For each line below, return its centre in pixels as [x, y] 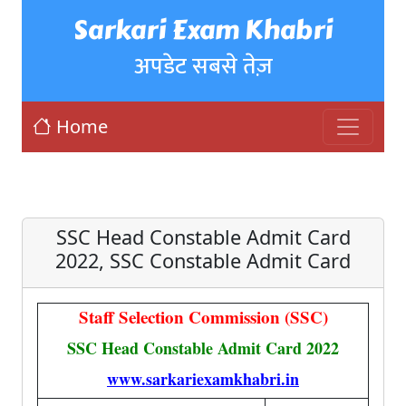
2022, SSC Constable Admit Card [203, 261]
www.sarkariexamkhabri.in [203, 379]
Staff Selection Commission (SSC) [203, 317]
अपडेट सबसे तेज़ [203, 66]
